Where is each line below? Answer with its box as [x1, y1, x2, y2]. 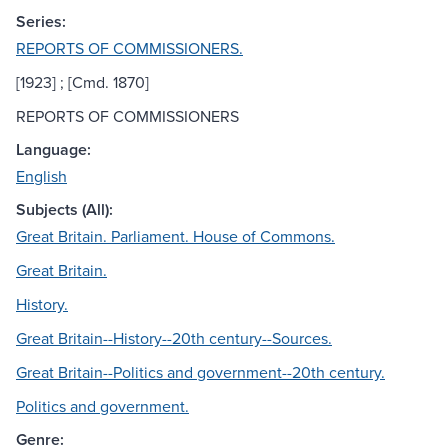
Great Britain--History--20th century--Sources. [16, 327, 332, 350]
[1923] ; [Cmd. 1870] [16, 71, 149, 94]
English [16, 165, 67, 188]
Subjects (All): [16, 198, 113, 222]
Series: [16, 10, 66, 34]
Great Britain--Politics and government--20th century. [16, 361, 385, 384]
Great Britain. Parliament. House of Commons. [16, 225, 335, 248]
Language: [16, 138, 91, 162]
